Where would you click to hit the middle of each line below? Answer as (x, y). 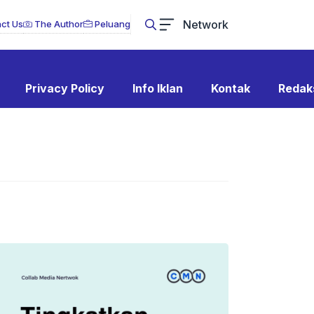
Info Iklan (157, 88)
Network (206, 24)
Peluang (111, 24)
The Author (58, 24)
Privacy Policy (64, 88)
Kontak (230, 88)
